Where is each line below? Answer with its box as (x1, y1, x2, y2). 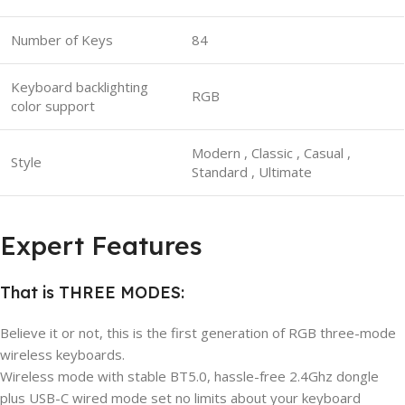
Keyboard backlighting (11, 77, 148, 96)
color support (11, 96, 95, 115)
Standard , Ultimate (192, 162, 312, 181)
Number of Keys (11, 30, 113, 49)
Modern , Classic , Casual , (192, 143, 351, 162)
